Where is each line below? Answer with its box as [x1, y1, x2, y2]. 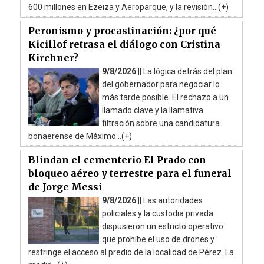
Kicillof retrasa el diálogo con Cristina [28, 38, 220, 50]
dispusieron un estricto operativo [101, 221, 223, 231]
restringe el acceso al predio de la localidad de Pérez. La [28, 247, 234, 257]
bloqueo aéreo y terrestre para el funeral [28, 167, 232, 179]
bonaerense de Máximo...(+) [28, 131, 132, 141]
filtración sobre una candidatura [101, 118, 220, 128]
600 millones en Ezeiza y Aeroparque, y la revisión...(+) [28, 2, 229, 12]
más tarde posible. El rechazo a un [101, 92, 229, 102]
